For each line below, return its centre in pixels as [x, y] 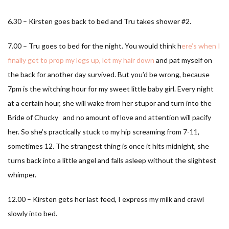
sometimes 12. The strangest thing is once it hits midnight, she [108, 146]
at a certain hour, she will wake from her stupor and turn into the [110, 103]
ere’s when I [201, 45]
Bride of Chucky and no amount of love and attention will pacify [109, 117]
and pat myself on [184, 60]
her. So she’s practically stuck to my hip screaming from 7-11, [104, 131]
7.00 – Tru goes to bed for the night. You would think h [95, 45]
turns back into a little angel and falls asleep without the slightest [112, 160]
